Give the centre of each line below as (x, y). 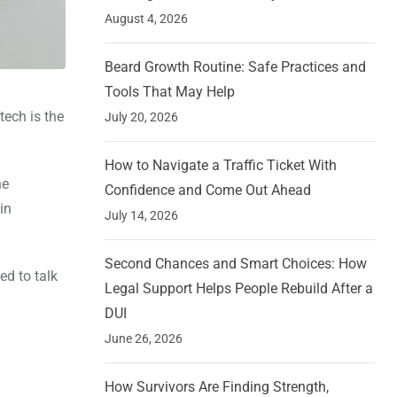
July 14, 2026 (141, 216)
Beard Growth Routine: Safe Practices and (235, 67)
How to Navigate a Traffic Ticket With (221, 166)
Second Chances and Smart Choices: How (236, 264)
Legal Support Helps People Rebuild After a (239, 289)
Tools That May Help (170, 92)
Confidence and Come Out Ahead (208, 191)
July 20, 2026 (141, 117)
